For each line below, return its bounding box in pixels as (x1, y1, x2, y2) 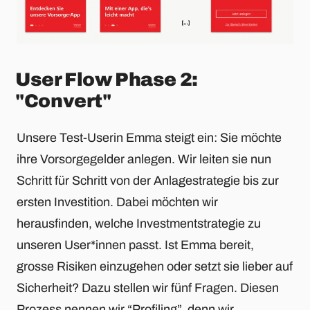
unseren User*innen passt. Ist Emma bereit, (17, 237, 254, 252)
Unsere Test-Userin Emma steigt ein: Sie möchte (17, 130, 282, 145)
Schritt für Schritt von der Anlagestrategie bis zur (17, 173, 279, 188)
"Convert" (15, 91, 111, 112)
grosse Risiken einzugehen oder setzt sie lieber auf (17, 259, 293, 273)
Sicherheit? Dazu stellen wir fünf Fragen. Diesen (17, 280, 279, 295)
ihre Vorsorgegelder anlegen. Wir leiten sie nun (17, 152, 271, 166)
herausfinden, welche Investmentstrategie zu (17, 216, 261, 230)
